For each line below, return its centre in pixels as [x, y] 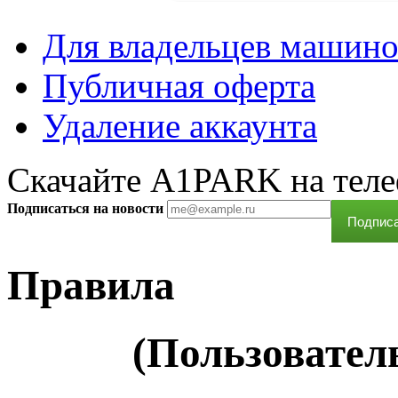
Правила [91, 286]
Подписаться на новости [85, 208]
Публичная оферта [179, 86]
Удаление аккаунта [180, 126]
